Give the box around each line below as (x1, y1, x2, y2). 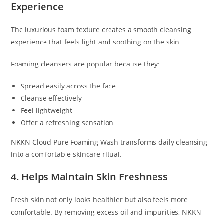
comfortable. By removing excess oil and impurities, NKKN (11, 207, 202, 217)
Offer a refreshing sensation (21, 118, 114, 128)
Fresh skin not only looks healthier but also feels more (11, 195, 188, 205)
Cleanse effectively (21, 93, 82, 103)
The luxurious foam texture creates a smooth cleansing (11, 25, 192, 35)
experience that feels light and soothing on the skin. (11, 37, 182, 47)
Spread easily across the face (21, 81, 116, 91)
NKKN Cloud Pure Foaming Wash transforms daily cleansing (11, 137, 208, 147)
